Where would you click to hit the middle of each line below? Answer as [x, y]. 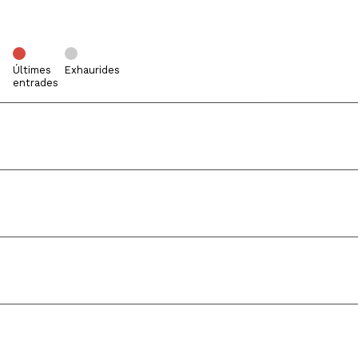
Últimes [32, 70]
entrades [36, 82]
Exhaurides [92, 70]
